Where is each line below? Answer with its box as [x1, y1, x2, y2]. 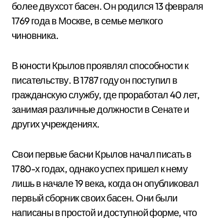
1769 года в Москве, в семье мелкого [12, 15, 163, 27]
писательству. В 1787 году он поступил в [12, 74, 178, 86]
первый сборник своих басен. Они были [12, 192, 178, 204]
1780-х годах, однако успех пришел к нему [12, 163, 187, 175]
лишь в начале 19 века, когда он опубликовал [12, 177, 199, 189]
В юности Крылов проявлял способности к [12, 59, 189, 72]
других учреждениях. [12, 118, 100, 130]
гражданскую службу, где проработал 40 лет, [12, 89, 200, 101]
